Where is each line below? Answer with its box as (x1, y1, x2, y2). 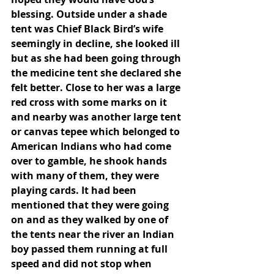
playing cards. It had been (11, 183, 139, 197)
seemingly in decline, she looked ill (11, 37, 182, 50)
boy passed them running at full (11, 242, 170, 256)
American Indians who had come (11, 139, 174, 153)
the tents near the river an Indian (11, 228, 177, 241)
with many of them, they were (11, 169, 161, 182)
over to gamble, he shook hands (11, 154, 169, 168)
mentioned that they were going (11, 198, 171, 212)
